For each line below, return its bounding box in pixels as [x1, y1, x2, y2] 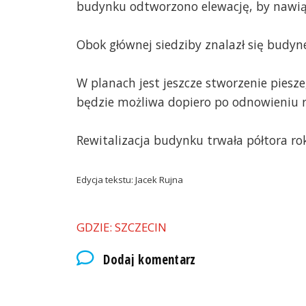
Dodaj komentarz [103, 251, 196, 269]
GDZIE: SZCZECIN [76, 219, 167, 235]
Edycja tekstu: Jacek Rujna [76, 173, 183, 186]
